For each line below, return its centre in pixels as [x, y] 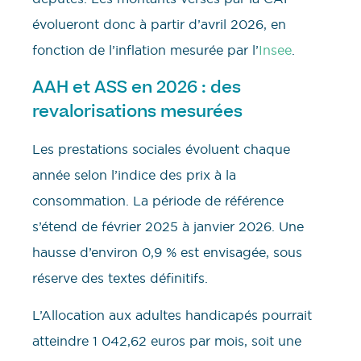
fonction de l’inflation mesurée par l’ [145, 50]
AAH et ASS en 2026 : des [137, 87]
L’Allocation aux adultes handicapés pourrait [172, 315]
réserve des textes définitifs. [120, 278]
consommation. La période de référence [158, 200]
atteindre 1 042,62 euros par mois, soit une [167, 341]
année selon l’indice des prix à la [134, 174]
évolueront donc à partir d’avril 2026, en [159, 25]
